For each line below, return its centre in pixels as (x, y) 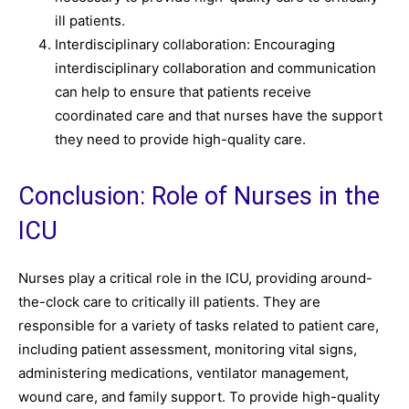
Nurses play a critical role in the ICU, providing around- (195, 278)
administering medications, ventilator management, (184, 373)
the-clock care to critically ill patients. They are (169, 302)
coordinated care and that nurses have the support (219, 115)
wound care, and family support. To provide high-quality (199, 397)
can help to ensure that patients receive (183, 92)
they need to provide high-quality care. (180, 139)
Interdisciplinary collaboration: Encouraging (195, 44)
